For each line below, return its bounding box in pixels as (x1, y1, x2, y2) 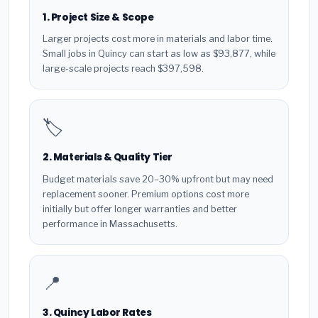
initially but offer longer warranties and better (43, 203, 237, 214)
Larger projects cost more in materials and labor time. (43, 33, 273, 45)
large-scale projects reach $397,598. (43, 63, 204, 75)
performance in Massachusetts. (43, 218, 177, 229)
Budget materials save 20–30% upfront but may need (43, 173, 273, 185)
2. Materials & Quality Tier (43, 150, 172, 165)
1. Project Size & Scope (43, 10, 154, 24)
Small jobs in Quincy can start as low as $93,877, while (43, 48, 275, 60)
